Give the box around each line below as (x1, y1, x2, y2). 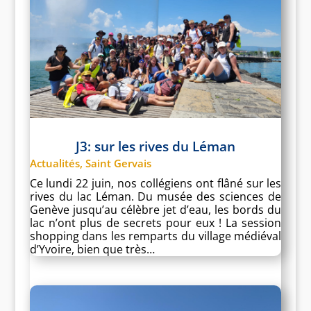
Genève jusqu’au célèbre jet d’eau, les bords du (29, 201, 282, 217)
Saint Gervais (85, 155, 151, 170)
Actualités (29, 155, 80, 170)
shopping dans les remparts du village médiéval (29, 228, 282, 244)
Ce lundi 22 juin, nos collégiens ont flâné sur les (29, 175, 282, 191)
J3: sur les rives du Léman (75, 137, 235, 155)
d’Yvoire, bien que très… (29, 241, 155, 257)
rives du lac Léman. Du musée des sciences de (29, 188, 282, 204)
